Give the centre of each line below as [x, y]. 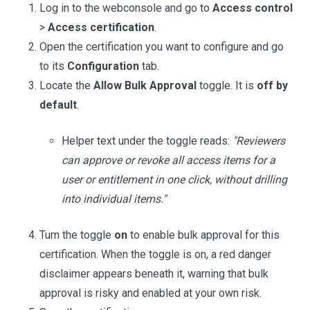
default [58, 105]
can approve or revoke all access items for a [168, 160]
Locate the [66, 85]
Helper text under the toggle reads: [147, 141]
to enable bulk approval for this [203, 235]
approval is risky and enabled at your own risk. [151, 293]
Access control [253, 8]
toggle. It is [227, 85]
